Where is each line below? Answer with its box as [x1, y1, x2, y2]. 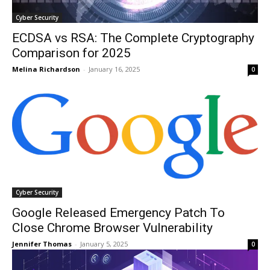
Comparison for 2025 [12, 46, 131, 60]
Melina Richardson [12, 64, 80, 74]
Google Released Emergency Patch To [12, 206, 225, 220]
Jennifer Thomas [12, 239, 72, 248]
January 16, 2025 [89, 64, 140, 74]
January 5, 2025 [80, 239, 128, 248]
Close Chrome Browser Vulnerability [12, 221, 213, 235]
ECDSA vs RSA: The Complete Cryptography [12, 31, 254, 45]
